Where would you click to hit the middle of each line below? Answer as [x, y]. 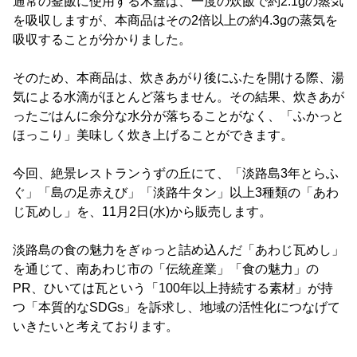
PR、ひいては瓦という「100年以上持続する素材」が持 [173, 288]
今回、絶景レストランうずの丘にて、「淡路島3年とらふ [176, 173]
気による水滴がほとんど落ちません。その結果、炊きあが [178, 96]
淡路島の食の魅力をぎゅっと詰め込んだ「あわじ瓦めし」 [178, 249]
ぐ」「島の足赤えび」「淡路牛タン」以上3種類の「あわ [176, 192]
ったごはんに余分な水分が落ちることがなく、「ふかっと [178, 116]
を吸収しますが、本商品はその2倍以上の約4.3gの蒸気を [175, 20]
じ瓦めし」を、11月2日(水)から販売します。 [142, 211]
